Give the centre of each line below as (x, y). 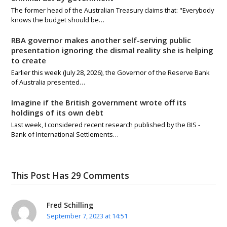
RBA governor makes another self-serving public (101, 40)
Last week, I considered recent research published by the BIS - (106, 124)
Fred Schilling (70, 205)
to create (29, 60)
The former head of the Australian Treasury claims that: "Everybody (113, 10)
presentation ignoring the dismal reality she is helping (112, 50)
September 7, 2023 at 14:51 (87, 216)
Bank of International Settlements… (65, 134)
